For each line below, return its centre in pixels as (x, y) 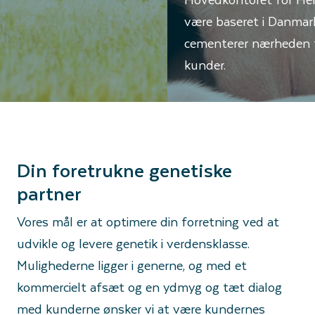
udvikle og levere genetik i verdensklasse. (133, 243)
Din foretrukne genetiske (124, 170)
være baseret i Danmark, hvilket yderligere (135, 21)
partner (49, 193)
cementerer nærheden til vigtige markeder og (144, 43)
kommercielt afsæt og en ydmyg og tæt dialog (149, 287)
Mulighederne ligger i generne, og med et (132, 265)
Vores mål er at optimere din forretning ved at (148, 221)
